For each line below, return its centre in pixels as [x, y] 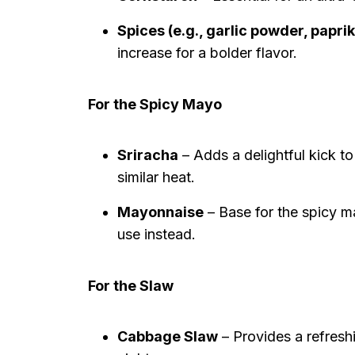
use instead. [157, 234]
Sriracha [148, 155]
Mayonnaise [160, 212]
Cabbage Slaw [168, 336]
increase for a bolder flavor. [207, 53]
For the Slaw [131, 286]
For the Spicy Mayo [155, 104]
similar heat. [156, 177]
